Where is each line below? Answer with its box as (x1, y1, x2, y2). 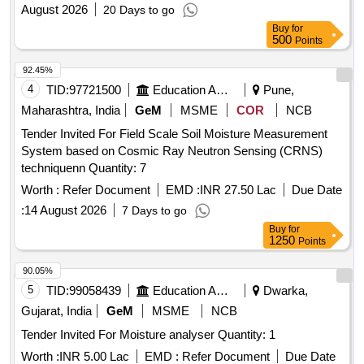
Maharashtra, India (21, 103, 120, 118)
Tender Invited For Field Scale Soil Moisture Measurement (21, 127, 327, 141)
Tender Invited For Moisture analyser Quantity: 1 (218, 327, 275, 342)
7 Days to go (122, 204, 187, 218)
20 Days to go (103, 3, 175, 17)
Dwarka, (260, 284, 308, 298)
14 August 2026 (24, 203, 106, 218)
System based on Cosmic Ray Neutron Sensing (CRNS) (21, 144, 323, 158)
